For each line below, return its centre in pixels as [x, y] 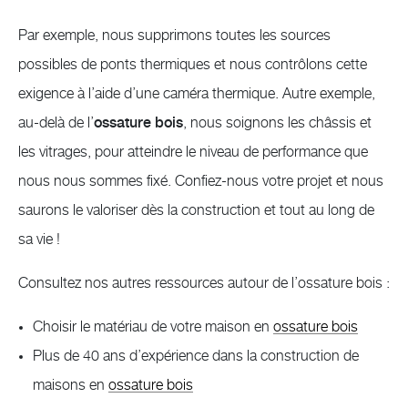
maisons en [71, 385]
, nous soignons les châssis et [277, 122]
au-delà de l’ [56, 122]
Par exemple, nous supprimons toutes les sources [174, 35]
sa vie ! [39, 239]
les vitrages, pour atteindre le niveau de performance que [193, 152]
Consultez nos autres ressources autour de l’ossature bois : [204, 283]
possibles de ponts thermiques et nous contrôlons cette [193, 64]
